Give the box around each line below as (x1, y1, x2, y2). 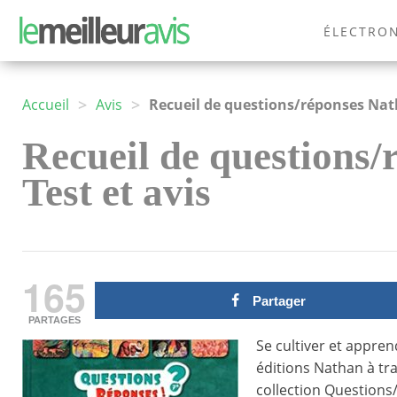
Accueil (22, 95, 69, 115)
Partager (252, 293, 306, 309)
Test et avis (22, 170, 211, 215)
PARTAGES (27, 315, 81, 326)
